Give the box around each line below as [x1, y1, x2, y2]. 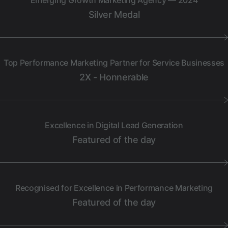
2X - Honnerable [79, 72, 149, 82]
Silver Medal [88, 9, 140, 20]
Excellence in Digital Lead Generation [45, 120, 183, 130]
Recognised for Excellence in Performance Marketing [15, 183, 213, 193]
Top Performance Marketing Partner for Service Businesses [3, 58, 225, 68]
